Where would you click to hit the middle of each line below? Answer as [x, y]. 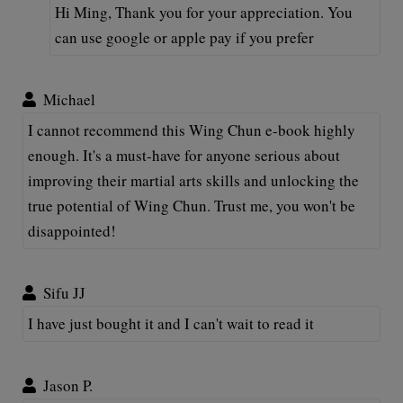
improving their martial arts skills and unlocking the [193, 180]
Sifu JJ [64, 293]
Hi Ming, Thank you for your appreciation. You [204, 12]
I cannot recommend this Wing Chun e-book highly [192, 130]
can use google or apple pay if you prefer [184, 37]
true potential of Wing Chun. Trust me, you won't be [192, 206]
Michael [69, 99]
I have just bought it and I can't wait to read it [171, 323]
